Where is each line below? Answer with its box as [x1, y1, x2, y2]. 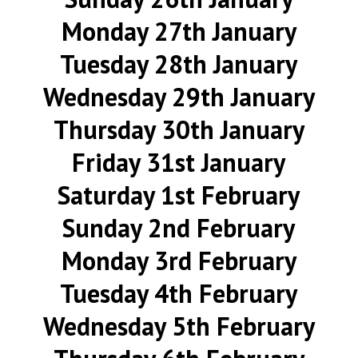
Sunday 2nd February [62, 211, 296, 245]
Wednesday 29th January [42, 80, 315, 113]
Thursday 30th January [53, 113, 304, 146]
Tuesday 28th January [60, 47, 298, 81]
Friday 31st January [72, 145, 286, 179]
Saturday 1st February [58, 178, 300, 212]
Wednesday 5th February [42, 309, 315, 343]
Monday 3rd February [61, 244, 296, 277]
